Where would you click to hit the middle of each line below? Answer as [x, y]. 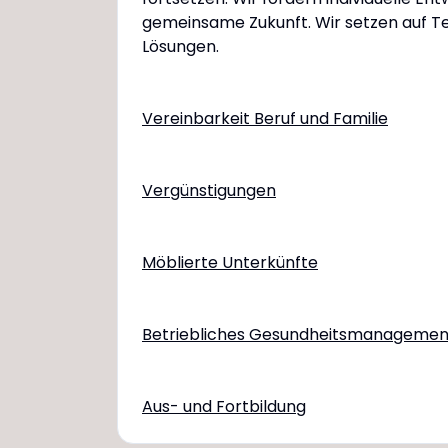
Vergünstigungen [209, 190]
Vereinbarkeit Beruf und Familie [265, 118]
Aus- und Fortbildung [224, 406]
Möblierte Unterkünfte [230, 262]
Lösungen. [180, 46]
